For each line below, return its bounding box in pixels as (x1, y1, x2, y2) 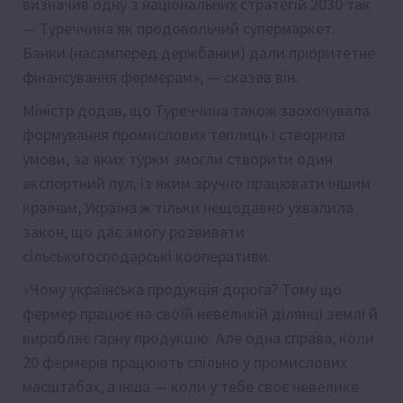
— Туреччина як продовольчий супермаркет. (22, 17, 336, 39)
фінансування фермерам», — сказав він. (22, 66, 299, 87)
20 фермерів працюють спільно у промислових (22, 351, 347, 372)
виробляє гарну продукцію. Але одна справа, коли (22, 327, 374, 348)
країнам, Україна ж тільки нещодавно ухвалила (22, 196, 354, 218)
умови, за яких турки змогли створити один (22, 148, 333, 169)
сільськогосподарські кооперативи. (22, 245, 272, 266)
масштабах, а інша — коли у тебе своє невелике (22, 375, 359, 397)
